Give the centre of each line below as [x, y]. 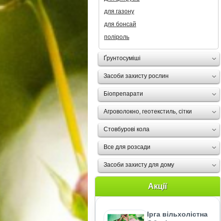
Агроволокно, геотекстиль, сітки [148, 111]
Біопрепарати [123, 94]
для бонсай [120, 24]
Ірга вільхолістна [177, 214]
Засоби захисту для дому [139, 165]
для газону [119, 11]
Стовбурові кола [127, 129]
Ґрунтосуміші [122, 58]
